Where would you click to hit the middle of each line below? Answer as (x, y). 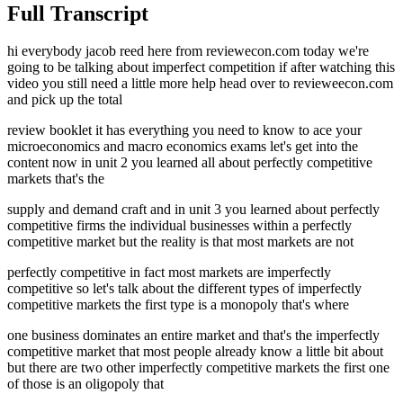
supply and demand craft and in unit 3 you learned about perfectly (193, 210)
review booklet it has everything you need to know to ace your (184, 130)
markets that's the (56, 179)
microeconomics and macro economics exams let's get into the (183, 147)
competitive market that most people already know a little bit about (195, 352)
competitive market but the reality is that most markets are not (180, 242)
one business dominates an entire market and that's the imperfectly (193, 336)
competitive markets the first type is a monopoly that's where (178, 305)
